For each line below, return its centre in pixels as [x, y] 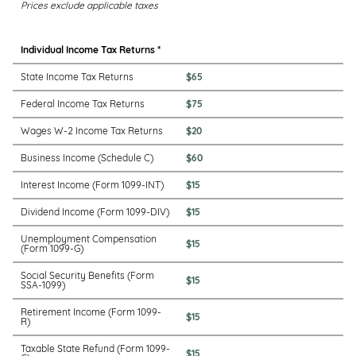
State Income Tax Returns [77, 77]
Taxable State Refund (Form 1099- [95, 348]
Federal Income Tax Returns [83, 104]
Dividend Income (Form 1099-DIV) [95, 212]
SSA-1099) [43, 285]
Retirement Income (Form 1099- [91, 312]
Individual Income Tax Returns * [91, 50]
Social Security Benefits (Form [87, 275]
